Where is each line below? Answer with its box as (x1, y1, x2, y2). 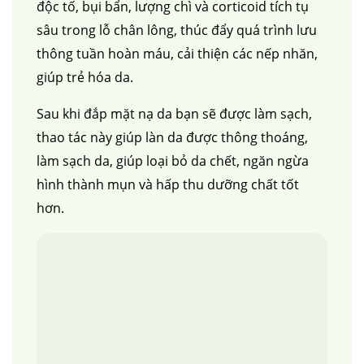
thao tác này (37, 128, 112, 146)
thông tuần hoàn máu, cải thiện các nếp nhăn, (37, 44, 318, 63)
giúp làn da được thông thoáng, (112, 128, 308, 146)
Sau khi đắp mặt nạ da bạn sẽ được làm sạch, (37, 104, 312, 123)
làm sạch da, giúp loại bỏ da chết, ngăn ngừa (37, 151, 309, 170)
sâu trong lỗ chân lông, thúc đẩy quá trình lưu (37, 20, 317, 39)
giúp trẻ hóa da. (37, 67, 136, 86)
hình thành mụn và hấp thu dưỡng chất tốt (37, 175, 299, 193)
